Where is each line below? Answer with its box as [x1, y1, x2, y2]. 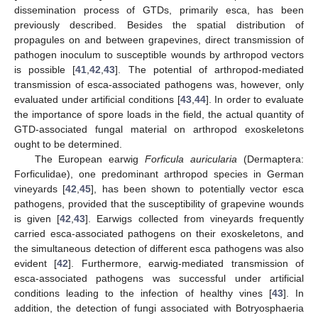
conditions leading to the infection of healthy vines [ [14, 287, 272, 299]
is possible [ [14, 63, 76, 75]
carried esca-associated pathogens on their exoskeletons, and [14, 227, 304, 239]
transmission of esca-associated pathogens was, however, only [14, 78, 304, 90]
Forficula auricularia [145, 153, 238, 165]
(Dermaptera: [237, 153, 305, 165]
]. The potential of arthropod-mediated [115, 63, 305, 75]
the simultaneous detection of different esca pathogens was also [14, 242, 304, 254]
